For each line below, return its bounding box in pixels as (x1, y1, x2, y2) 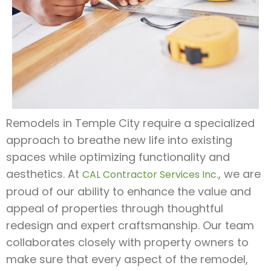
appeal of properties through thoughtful (6, 200, 223, 216)
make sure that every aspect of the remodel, (6, 251, 248, 267)
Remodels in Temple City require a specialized (6, 115, 255, 131)
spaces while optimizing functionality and (6, 149, 230, 165)
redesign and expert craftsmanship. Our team (6, 217, 254, 233)
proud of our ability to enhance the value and (6, 183, 251, 199)
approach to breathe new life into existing (6, 132, 232, 148)
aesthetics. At (6, 166, 82, 181)
